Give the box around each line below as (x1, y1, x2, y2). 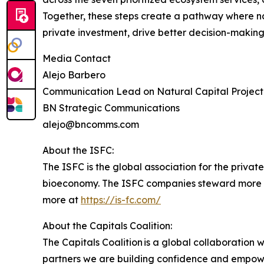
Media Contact (42, 52, 111, 64)
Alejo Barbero (42, 68, 105, 81)
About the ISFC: (42, 144, 114, 156)
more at (42, 193, 81, 206)
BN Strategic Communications (42, 101, 180, 114)
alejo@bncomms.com (42, 118, 139, 130)
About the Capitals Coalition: (42, 219, 172, 232)
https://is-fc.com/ (81, 193, 161, 206)
